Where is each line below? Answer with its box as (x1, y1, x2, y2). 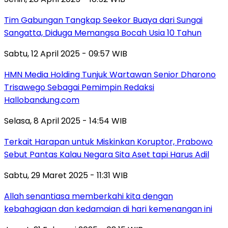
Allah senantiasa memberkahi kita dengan (4, 190, 173, 203)
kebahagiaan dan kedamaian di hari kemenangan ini (4, 203, 212, 215)
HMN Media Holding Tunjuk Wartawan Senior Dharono (4, 69, 216, 81)
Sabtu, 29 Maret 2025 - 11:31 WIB (4, 169, 128, 182)
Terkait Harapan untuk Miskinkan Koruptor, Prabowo (4, 136, 213, 148)
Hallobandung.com (4, 94, 79, 106)
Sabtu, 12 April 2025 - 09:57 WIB (4, 48, 127, 60)
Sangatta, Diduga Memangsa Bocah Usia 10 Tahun (4, 27, 202, 39)
